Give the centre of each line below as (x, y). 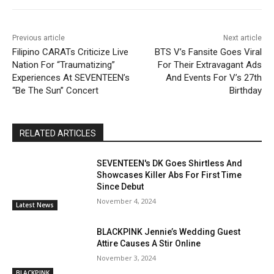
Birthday (245, 90)
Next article (242, 38)
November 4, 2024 (127, 201)
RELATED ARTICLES (58, 133)
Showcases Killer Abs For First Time (169, 175)
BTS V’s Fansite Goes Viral (208, 52)
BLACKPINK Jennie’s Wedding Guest (169, 231)
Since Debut (120, 186)
